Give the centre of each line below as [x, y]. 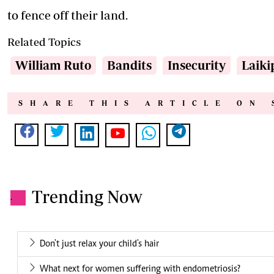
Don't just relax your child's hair [99, 244]
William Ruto [53, 65]
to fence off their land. [68, 15]
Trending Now [87, 197]
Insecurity [197, 65]
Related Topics [44, 42]
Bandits [129, 65]
